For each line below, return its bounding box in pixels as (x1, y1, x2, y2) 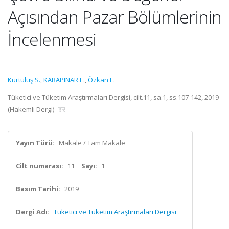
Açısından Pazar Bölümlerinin (8, 5, 221, 29)
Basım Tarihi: (16, 184, 60, 193)
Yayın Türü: (16, 138, 55, 147)
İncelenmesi (8, 28, 96, 51)
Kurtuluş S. (8, 75, 40, 84)
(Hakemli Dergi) (8, 105, 56, 114)
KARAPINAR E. (43, 75, 85, 84)
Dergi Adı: (16, 207, 50, 216)
